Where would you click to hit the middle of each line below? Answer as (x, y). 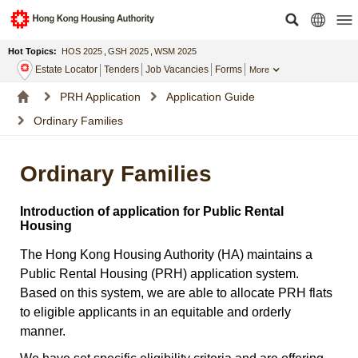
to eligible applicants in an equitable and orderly (155, 312)
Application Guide (211, 96)
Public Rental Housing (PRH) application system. (159, 273)
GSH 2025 (128, 51)
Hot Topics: (32, 51)
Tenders (121, 70)
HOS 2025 (82, 51)
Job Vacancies (177, 70)
